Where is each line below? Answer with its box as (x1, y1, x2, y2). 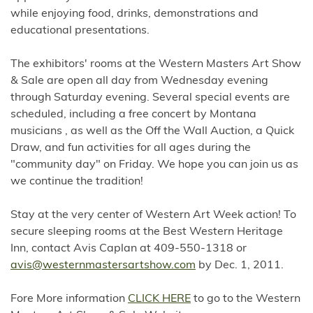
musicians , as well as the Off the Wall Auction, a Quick (10, 126, 294, 137)
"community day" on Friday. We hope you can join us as (10, 159, 298, 170)
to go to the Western (191, 293, 300, 305)
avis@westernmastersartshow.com (10, 260, 196, 271)
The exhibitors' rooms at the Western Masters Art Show (10, 59, 301, 70)
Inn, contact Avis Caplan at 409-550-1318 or (10, 243, 247, 254)
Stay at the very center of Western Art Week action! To (10, 210, 296, 221)
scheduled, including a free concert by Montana (10, 109, 256, 120)
